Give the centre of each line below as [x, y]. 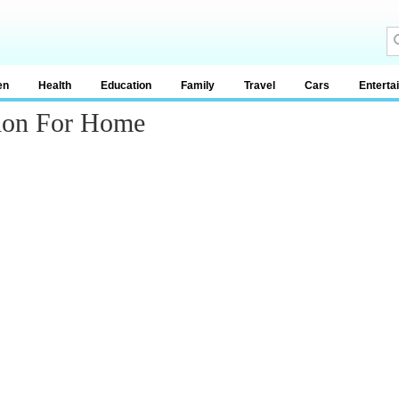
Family [198, 85]
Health [55, 85]
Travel [260, 85]
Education [126, 85]
